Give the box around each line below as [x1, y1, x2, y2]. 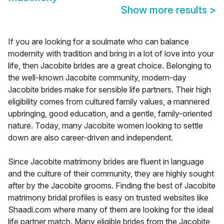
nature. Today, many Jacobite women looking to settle [8, 120, 203, 131]
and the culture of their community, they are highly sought [8, 168, 214, 179]
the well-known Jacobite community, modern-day [8, 72, 186, 83]
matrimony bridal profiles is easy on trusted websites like [8, 192, 208, 203]
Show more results [121, 4, 209, 16]
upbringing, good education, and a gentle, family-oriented [8, 108, 212, 119]
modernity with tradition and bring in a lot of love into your [8, 48, 214, 59]
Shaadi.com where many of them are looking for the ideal [8, 204, 213, 215]
